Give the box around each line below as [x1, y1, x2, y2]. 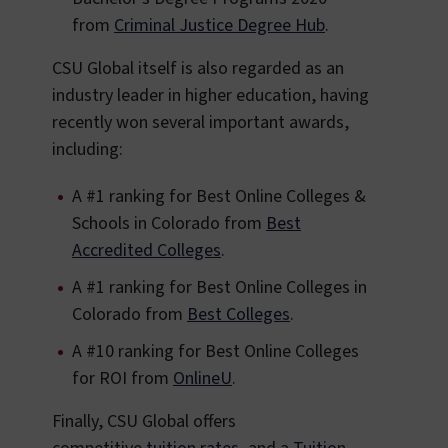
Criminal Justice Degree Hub [114, 13, 325, 39]
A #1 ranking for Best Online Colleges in [72, 275, 367, 301]
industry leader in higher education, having [52, 83, 369, 109]
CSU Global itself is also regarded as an [52, 56, 344, 82]
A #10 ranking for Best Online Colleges [72, 339, 359, 365]
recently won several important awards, [52, 110, 349, 136]
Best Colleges [187, 302, 290, 328]
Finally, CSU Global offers [52, 409, 236, 435]
